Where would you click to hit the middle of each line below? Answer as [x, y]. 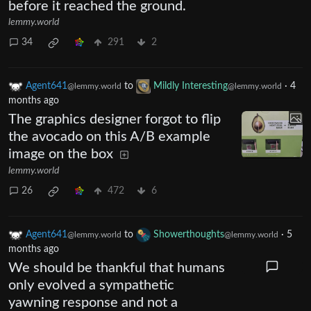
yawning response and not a [93, 302]
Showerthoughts [189, 234]
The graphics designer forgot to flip [115, 119]
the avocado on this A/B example [109, 136]
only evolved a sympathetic [91, 285]
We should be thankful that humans [117, 268]
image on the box [61, 154]
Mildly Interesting [191, 86]
